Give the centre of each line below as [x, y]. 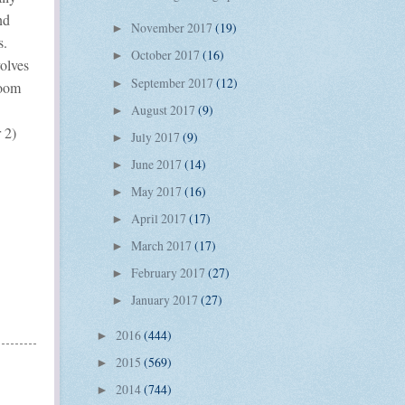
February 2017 [169, 273]
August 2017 [164, 109]
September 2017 [173, 82]
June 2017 [157, 164]
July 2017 [156, 137]
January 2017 [165, 300]
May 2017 [157, 191]
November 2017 [173, 28]
